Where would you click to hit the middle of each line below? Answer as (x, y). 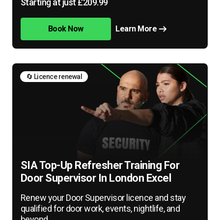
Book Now (66, 28)
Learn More (136, 28)
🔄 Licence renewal (54, 76)
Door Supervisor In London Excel (96, 178)
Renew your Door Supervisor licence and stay (103, 197)
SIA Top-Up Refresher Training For (100, 165)
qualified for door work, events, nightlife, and (100, 208)
